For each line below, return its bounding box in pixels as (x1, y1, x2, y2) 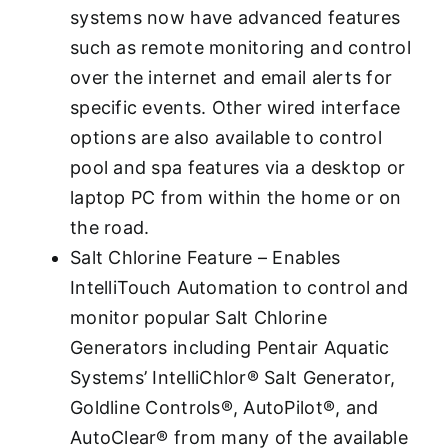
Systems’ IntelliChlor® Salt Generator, (70, 366, 396, 388)
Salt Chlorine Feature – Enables (70, 246, 341, 268)
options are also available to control (70, 126, 382, 148)
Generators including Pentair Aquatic (70, 336, 390, 358)
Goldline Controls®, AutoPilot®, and (70, 396, 379, 418)
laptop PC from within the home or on (70, 186, 402, 208)
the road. (70, 216, 150, 238)
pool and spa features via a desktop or (70, 156, 406, 178)
